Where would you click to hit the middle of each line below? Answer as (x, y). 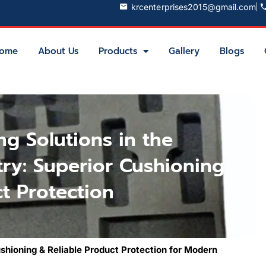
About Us (58, 51)
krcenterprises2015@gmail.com (193, 7)
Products (118, 51)
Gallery (184, 51)
